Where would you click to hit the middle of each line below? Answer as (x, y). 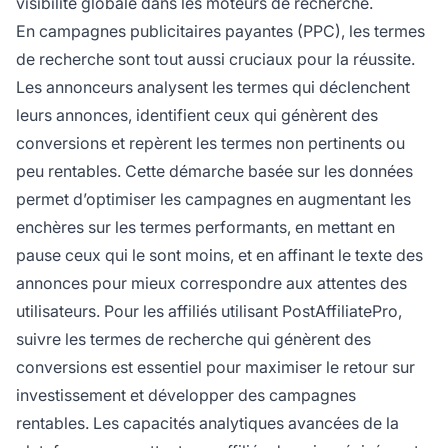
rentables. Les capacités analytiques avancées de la (207, 423)
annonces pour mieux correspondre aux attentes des (211, 283)
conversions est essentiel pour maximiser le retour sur (215, 367)
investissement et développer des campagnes (186, 395)
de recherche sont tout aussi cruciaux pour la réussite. (215, 59)
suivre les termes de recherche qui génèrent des (193, 339)
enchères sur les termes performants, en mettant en (205, 227)
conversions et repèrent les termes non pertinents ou (210, 143)
